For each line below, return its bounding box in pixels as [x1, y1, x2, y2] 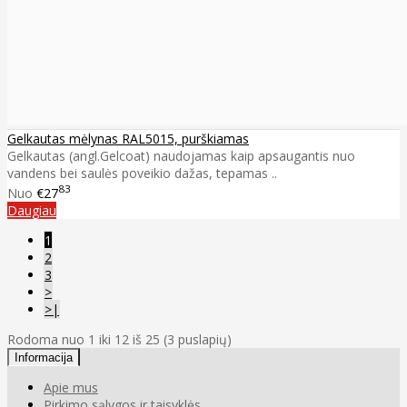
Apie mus [44, 379, 98, 397]
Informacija [15, 351, 73, 365]
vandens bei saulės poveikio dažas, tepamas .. [7, 164, 277, 183]
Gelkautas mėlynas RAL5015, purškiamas [7, 130, 249, 148]
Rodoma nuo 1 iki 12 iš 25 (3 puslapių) [7, 331, 232, 349]
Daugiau [7, 202, 56, 220]
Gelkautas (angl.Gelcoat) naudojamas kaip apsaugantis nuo [7, 147, 355, 165]
